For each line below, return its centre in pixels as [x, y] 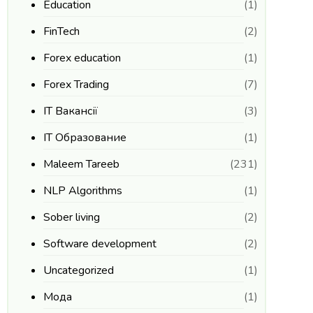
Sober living [71, 217]
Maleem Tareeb [81, 164]
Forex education [82, 58]
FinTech [61, 31]
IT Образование [85, 138]
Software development [100, 244]
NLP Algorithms [82, 191]
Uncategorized [78, 270]
